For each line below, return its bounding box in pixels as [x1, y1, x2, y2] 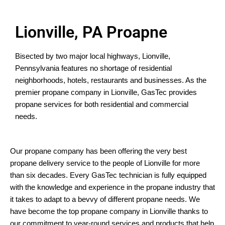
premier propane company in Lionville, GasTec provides [15, 88, 197, 97]
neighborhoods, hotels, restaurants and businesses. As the [15, 76, 206, 85]
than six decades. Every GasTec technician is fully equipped [10, 171, 206, 179]
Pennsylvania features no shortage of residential [15, 64, 172, 73]
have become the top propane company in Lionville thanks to [10, 207, 208, 215]
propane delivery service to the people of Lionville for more [10, 159, 200, 167]
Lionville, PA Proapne [15, 23, 167, 42]
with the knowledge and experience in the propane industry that [10, 183, 215, 191]
